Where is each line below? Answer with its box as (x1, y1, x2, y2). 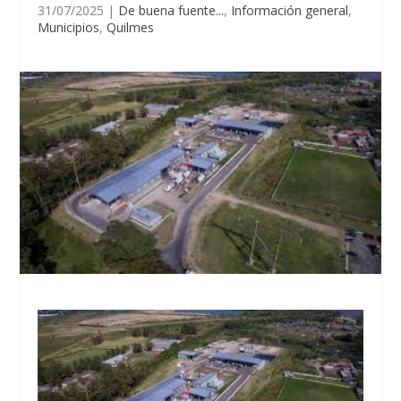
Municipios (38, 19, 100, 36)
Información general (231, 2, 349, 19)
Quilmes (107, 19, 155, 36)
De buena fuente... (118, 2, 225, 19)
